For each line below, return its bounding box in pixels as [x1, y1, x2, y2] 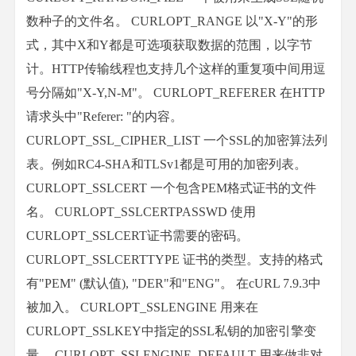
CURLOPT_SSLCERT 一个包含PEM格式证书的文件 [26, 181, 316, 195]
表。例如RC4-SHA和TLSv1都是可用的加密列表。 [26, 157, 307, 171]
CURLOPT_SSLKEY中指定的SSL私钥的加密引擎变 [26, 324, 316, 338]
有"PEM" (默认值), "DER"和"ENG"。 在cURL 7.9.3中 [26, 277, 321, 290]
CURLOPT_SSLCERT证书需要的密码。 [26, 229, 249, 242]
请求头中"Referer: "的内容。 [26, 110, 183, 123]
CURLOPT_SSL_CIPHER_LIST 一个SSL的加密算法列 [26, 133, 327, 147]
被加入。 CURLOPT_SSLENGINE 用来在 [26, 300, 258, 314]
